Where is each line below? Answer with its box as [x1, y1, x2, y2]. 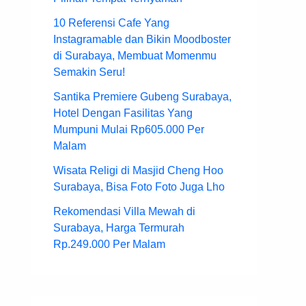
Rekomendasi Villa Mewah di [53, 206, 195, 218]
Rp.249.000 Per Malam [53, 238, 165, 251]
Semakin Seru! [53, 66, 125, 79]
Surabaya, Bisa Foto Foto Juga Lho [53, 181, 225, 193]
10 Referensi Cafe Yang [53, 17, 169, 29]
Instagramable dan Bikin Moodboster [53, 33, 231, 46]
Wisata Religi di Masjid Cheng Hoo [53, 165, 223, 177]
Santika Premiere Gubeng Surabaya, [53, 91, 232, 103]
